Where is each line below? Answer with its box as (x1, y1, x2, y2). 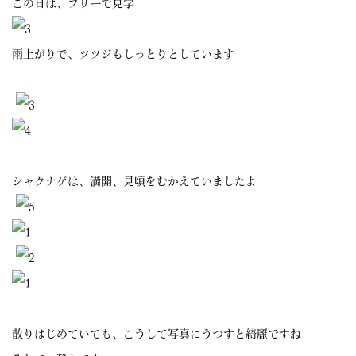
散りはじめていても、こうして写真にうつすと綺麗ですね (12, 328, 301, 340)
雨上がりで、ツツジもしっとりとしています (12, 48, 234, 60)
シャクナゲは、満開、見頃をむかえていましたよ (12, 176, 257, 188)
